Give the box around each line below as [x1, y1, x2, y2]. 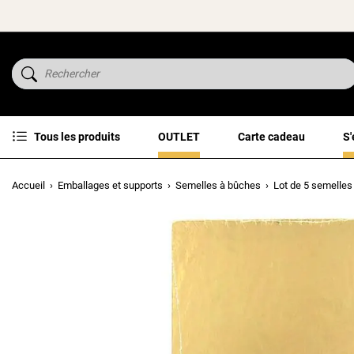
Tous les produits [34, 130, 120, 143]
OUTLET [158, 130, 200, 143]
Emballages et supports [58, 179, 163, 191]
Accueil [12, 179, 45, 191]
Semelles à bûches [175, 179, 261, 191]
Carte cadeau [238, 130, 305, 143]
